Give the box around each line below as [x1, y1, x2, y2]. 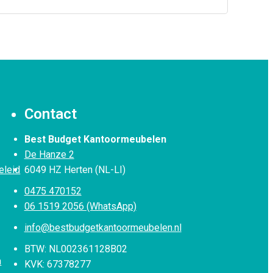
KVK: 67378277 [24, 258, 91, 271]
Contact [24, 105, 77, 123]
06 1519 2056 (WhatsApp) [24, 200, 136, 213]
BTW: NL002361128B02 [24, 243, 127, 255]
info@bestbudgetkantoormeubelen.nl [24, 222, 182, 234]
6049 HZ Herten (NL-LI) [24, 164, 126, 176]
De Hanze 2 [24, 149, 74, 161]
